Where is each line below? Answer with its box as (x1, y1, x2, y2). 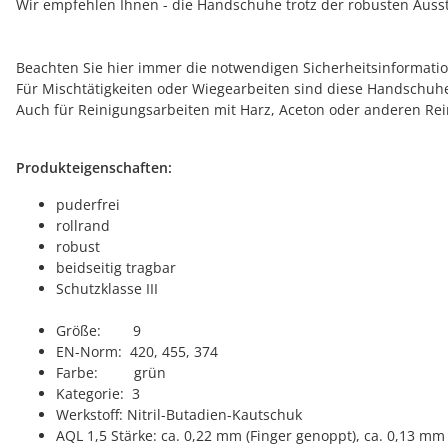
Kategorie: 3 (56, 383, 140, 403)
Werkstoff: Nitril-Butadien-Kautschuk (56, 404, 302, 424)
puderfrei (56, 194, 120, 214)
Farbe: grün (56, 362, 166, 382)
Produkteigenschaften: (16, 157, 172, 177)
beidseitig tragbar (56, 257, 176, 277)
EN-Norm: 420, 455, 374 (56, 341, 218, 361)
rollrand (56, 215, 110, 235)
